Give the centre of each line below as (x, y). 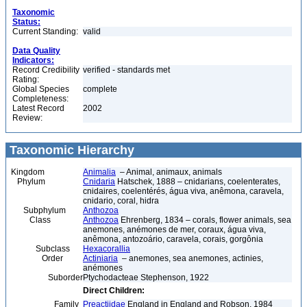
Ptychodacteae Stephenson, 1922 (146, 278)
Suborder (47, 278)
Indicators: (33, 60)
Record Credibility (46, 70)
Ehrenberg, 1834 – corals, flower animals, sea (205, 220)
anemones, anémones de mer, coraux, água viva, (174, 230)
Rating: (26, 79)
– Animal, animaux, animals (169, 172)
